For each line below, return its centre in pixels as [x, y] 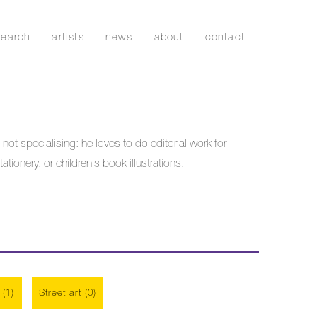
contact [225, 36]
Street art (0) [68, 293]
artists [68, 36]
